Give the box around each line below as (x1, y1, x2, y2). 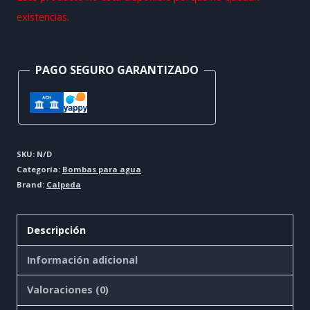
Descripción (27, 223, 86, 237)
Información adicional (27, 253, 138, 266)
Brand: (17, 179, 46, 190)
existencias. (17, 9, 69, 24)
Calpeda (46, 179, 81, 190)
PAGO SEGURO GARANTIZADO (35, 62, 199, 78)
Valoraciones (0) (27, 283, 109, 297)
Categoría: (17, 164, 62, 175)
